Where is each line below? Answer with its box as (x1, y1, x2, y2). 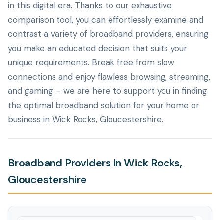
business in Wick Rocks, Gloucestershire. (8, 114, 163, 125)
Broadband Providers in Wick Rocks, (8, 156, 182, 170)
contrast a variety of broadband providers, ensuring (8, 28, 209, 39)
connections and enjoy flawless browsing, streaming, (8, 71, 210, 82)
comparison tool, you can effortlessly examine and (8, 14, 203, 25)
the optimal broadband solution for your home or (8, 100, 199, 110)
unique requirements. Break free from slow (8, 57, 174, 68)
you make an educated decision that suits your (8, 43, 187, 54)
